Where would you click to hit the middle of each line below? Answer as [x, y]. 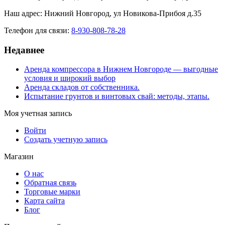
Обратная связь [50, 183]
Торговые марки [52, 192]
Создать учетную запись [66, 140]
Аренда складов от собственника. [82, 87]
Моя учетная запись [38, 114]
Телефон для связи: [38, 30]
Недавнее [24, 50]
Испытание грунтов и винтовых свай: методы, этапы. [117, 96]
